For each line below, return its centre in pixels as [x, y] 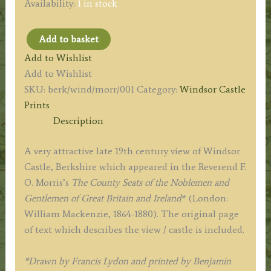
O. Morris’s [47, 183]
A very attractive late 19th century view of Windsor [132, 151]
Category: [158, 90]
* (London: [204, 198]
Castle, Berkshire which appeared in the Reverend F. [135, 167]
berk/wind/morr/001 [91, 90]
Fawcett [40, 191]
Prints [37, 105]
